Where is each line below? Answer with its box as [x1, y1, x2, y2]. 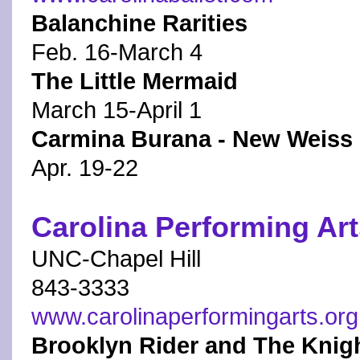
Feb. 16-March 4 [31, 39, 202, 65]
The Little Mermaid [31, 68, 238, 94]
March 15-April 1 [31, 97, 202, 123]
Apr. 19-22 [31, 155, 138, 181]
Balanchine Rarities [31, 10, 247, 36]
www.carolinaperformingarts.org [31, 304, 358, 329]
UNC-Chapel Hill [31, 246, 201, 272]
